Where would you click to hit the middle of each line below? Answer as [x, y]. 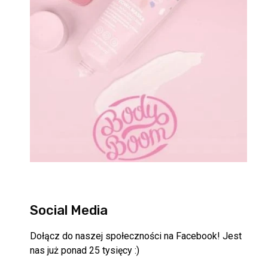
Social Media [69, 210]
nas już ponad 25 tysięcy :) [85, 250]
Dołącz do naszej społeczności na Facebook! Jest [136, 236]
